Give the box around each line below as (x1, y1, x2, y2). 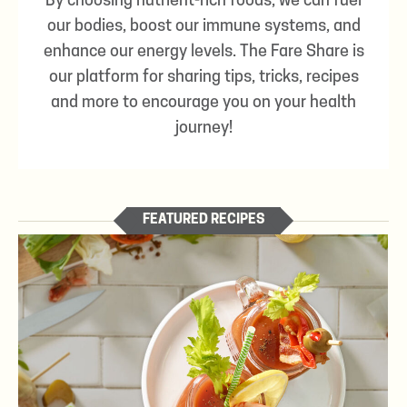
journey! (174, 120, 233, 138)
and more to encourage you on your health (51, 94, 356, 113)
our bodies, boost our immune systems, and (46, 18, 361, 36)
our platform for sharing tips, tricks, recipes (48, 69, 359, 87)
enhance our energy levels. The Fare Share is (43, 44, 364, 62)
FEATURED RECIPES (142, 213, 264, 228)
